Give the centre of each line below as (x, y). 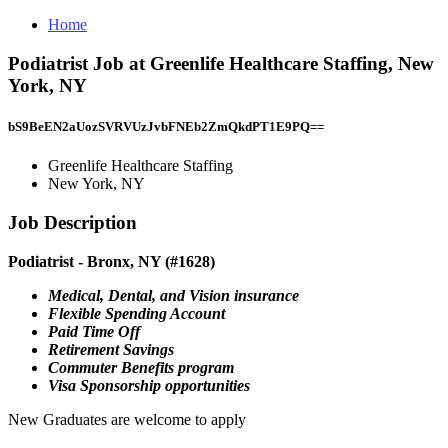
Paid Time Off (94, 331)
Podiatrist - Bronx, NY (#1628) (111, 261)
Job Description (72, 222)
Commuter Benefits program (141, 367)
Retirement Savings (111, 349)
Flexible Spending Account (136, 313)
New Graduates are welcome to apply (127, 419)
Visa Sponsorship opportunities (149, 385)
